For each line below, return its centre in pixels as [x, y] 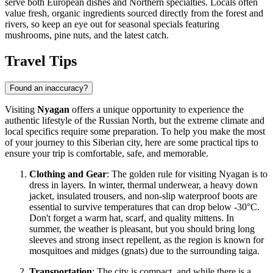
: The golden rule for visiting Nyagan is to [187, 174]
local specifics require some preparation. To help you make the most [135, 132]
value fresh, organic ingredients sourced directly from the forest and [134, 13]
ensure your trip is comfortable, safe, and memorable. [107, 154]
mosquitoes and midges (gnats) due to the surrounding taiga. [144, 251]
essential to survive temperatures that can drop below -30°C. [144, 207]
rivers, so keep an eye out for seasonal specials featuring [112, 24]
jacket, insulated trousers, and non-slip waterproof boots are [143, 196]
